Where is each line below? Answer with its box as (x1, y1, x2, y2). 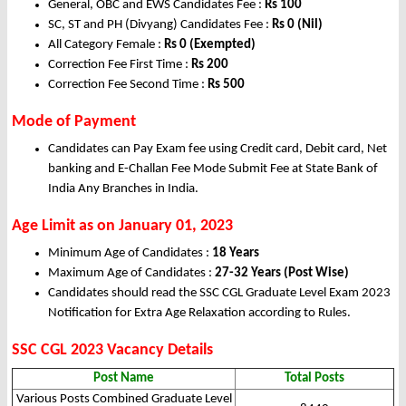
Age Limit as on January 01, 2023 (12, 217, 233, 236)
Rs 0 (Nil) (272, 18, 323, 33)
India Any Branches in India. (48, 182, 198, 197)
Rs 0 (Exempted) (164, 38, 256, 53)
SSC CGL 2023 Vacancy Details (12, 342, 213, 360)
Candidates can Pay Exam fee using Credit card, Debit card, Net (48, 142, 387, 157)
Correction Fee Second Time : (48, 78, 205, 92)
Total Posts (285, 372, 344, 386)
